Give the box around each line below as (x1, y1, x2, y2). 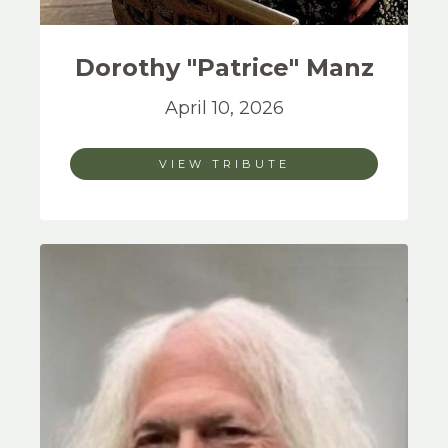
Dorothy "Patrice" (74, 53, 306, 82)
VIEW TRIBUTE (158, 157, 290, 171)
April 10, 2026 (164, 97, 284, 119)
